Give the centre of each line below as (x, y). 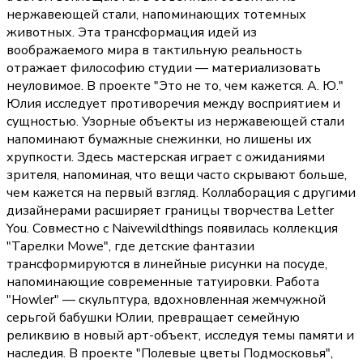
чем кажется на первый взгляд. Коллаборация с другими (181, 193)
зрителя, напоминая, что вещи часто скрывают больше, (177, 175)
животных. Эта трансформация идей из (132, 33)
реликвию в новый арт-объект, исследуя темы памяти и (180, 336)
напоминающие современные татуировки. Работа (163, 282)
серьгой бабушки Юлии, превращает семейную (153, 318)
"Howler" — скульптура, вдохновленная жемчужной (166, 300)
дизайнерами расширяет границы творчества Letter (170, 211)
